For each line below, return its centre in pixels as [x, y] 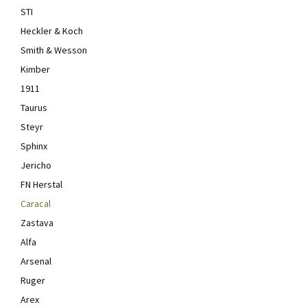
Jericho [36, 165]
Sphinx [34, 146]
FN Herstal [41, 184]
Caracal [36, 204]
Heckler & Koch [52, 31]
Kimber [35, 69]
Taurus [34, 108]
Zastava [37, 223]
